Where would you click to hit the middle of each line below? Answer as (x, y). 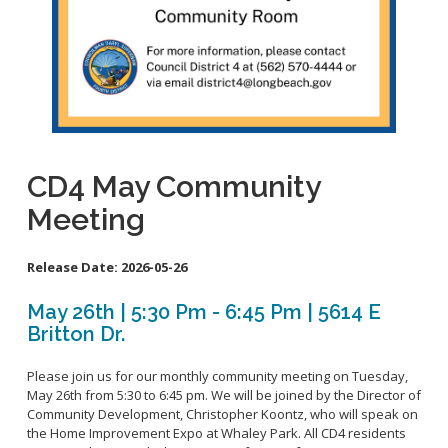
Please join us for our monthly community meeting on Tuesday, (217, 375)
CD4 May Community (173, 186)
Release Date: (73, 266)
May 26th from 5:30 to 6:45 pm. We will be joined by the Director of (223, 394)
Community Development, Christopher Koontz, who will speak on (222, 413)
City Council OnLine (106, 88)
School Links (84, 23)
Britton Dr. (75, 333)
